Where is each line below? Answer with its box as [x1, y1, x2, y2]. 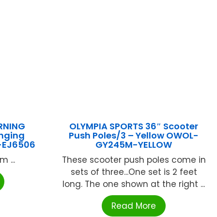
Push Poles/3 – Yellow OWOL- [69, 129, 199, 142]
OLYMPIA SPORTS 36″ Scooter [69, 120, 199, 133]
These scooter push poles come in [62, 154, 206, 166]
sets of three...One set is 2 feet [70, 166, 197, 178]
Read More [111, 200, 156, 212]
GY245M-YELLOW [95, 139, 172, 151]
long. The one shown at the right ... [62, 178, 205, 190]
